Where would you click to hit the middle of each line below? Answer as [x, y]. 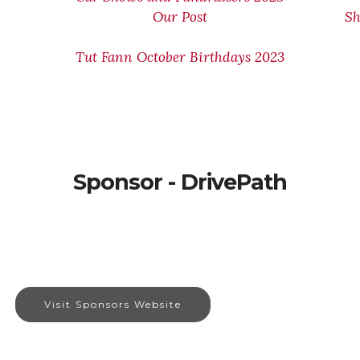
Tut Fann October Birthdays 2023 [180, 57]
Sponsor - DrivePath [180, 182]
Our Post [180, 17]
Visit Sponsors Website [113, 304]
